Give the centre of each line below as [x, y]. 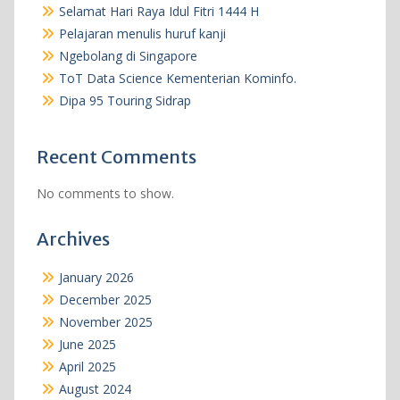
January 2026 [96, 277]
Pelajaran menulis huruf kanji [142, 33]
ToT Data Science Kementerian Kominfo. [177, 78]
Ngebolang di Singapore [128, 55]
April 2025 [87, 366]
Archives [73, 238]
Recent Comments [116, 156]
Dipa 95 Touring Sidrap [125, 100]
